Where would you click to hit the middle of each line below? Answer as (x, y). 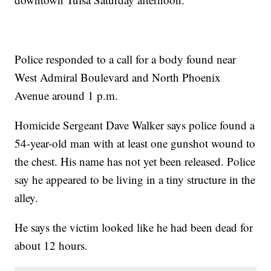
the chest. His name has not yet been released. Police (135, 161)
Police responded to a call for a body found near (126, 59)
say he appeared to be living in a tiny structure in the (135, 179)
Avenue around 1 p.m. (67, 95)
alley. (27, 197)
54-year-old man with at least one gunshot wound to (135, 143)
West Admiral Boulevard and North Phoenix (118, 77)
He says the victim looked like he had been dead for (134, 227)
